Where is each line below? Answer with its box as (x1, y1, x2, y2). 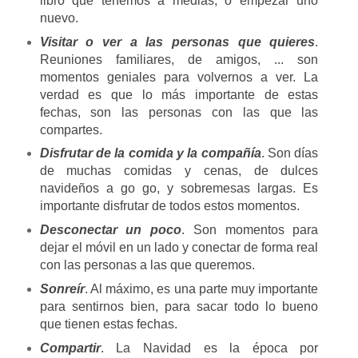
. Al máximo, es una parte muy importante (84, 282, 319, 296)
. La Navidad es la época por (100, 341, 319, 356)
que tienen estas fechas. (39, 317, 181, 332)
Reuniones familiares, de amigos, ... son (39, 52, 319, 66)
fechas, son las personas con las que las (39, 105, 319, 119)
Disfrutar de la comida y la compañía (39, 146, 261, 161)
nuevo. (39, 10, 78, 25)
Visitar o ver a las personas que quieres (39, 34, 316, 49)
